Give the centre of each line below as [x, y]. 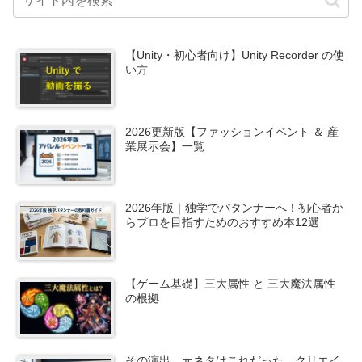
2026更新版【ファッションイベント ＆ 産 [232, 131]
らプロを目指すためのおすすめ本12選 [223, 223]
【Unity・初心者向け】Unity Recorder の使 [235, 55]
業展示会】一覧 [165, 146]
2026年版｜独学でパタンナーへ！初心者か [235, 208]
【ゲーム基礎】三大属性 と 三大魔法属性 [231, 284]
